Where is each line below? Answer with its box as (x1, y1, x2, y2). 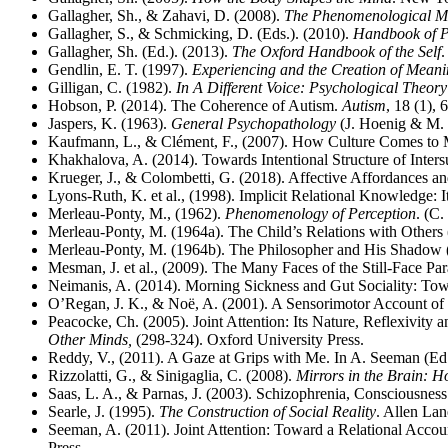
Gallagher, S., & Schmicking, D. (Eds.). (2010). (48, 25, 353, 42)
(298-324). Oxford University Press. (132, 331, 364, 348)
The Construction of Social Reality (159, 403, 376, 420)
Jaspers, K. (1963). (48, 115, 171, 132)
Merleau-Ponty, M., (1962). (48, 205, 225, 222)
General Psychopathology (171, 115, 336, 132)
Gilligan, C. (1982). (48, 79, 176, 96)
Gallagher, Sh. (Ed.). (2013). (48, 43, 232, 60)
